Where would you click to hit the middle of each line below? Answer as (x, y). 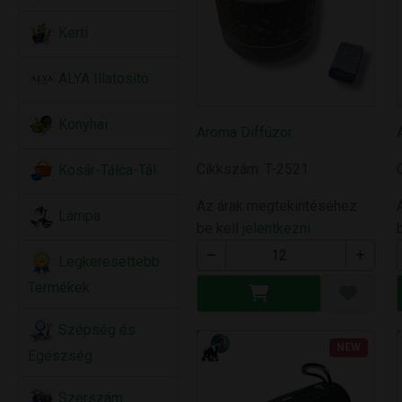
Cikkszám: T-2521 (253, 170)
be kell (220, 229)
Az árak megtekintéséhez (277, 206)
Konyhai (81, 125)
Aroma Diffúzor (245, 133)
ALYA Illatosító (102, 79)
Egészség (60, 356)
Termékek (59, 288)
